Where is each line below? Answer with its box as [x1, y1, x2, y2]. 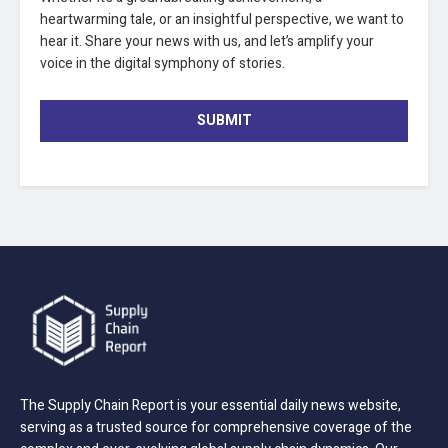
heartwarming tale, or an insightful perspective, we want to [40, 9, 404, 30]
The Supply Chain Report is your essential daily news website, [20, 394, 401, 416]
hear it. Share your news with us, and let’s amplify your [40, 31, 374, 52]
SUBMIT [196, 109, 252, 131]
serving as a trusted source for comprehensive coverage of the [20, 416, 412, 438]
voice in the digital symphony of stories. [40, 53, 285, 74]
